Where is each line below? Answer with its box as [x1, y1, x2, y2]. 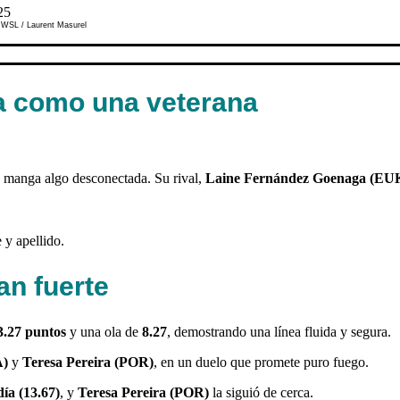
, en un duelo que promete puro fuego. [154, 354, 369, 370]
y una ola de [66, 323, 142, 339]
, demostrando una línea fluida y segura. [167, 323, 391, 339]
